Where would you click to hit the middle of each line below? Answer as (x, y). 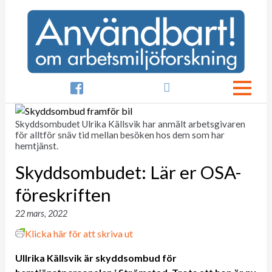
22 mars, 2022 (41, 213)
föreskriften (63, 194)
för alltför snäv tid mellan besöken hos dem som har (120, 134)
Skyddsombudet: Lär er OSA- (128, 172)
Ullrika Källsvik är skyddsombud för (96, 257)
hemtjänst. (36, 145)
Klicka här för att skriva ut (79, 233)
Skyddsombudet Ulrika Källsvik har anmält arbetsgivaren (130, 124)
